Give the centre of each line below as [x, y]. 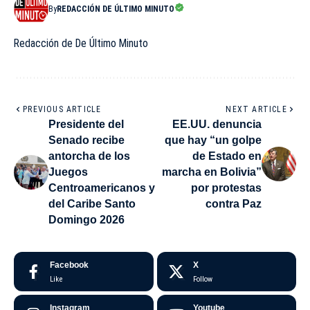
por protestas [226, 188]
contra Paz [234, 204]
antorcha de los [89, 156]
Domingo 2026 [86, 220]
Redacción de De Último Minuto [81, 44]
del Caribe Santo [92, 204]
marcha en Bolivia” [212, 172]
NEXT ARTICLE [256, 110]
